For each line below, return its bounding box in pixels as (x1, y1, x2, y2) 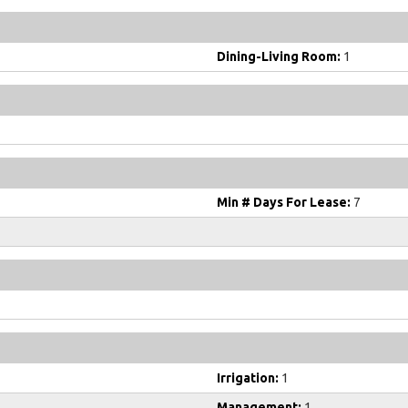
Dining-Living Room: (217, 49, 341, 65)
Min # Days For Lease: (217, 195, 351, 210)
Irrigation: (217, 371, 279, 386)
